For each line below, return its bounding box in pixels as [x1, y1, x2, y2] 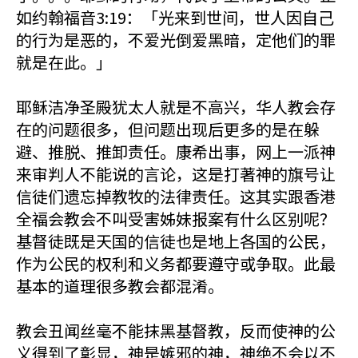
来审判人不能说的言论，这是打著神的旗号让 [16, 162, 336, 185]
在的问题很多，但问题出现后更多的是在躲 [16, 117, 320, 141]
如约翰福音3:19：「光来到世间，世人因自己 [16, 6, 334, 29]
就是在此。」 [16, 50, 112, 74]
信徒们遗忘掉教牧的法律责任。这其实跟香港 [16, 185, 336, 208]
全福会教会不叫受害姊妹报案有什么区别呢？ [16, 207, 336, 230]
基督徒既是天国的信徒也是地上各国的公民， [16, 229, 336, 253]
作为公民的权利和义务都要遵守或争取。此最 [16, 252, 336, 275]
